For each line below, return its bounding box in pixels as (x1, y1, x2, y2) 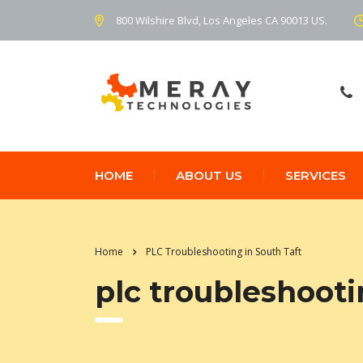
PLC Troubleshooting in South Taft (146, 244, 301, 258)
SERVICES (285, 167, 346, 183)
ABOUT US (176, 167, 242, 183)
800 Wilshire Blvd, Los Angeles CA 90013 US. (116, 12, 327, 28)
